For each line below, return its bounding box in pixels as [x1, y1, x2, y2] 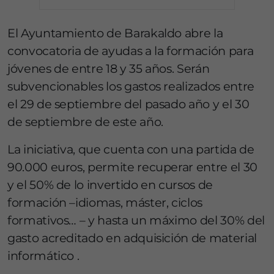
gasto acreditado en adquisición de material [7, 231, 257, 245]
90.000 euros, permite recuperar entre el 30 [7, 160, 257, 174]
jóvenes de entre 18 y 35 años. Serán [7, 61, 210, 76]
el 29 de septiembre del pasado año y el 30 [7, 97, 250, 111]
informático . [7, 248, 80, 263]
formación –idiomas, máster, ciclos [7, 195, 203, 210]
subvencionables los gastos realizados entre [7, 79, 254, 94]
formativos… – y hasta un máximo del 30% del [7, 213, 265, 228]
